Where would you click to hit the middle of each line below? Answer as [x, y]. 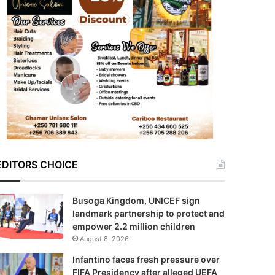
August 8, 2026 [104, 239]
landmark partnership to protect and [148, 213]
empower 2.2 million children [134, 226]
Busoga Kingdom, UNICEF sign [136, 200]
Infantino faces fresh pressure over [146, 259]
